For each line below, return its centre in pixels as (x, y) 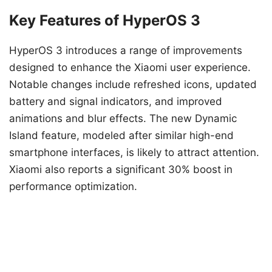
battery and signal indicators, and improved (116, 102)
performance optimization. (73, 187)
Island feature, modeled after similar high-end (121, 136)
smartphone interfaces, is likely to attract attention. (134, 153)
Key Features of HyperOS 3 (105, 21)
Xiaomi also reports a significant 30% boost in (121, 170)
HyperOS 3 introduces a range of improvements (126, 51)
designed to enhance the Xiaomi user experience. (130, 68)
